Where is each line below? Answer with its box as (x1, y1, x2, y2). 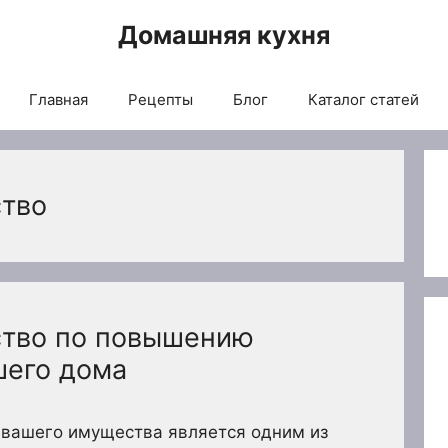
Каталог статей (308, 90, 419, 109)
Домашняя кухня (118, 20, 330, 50)
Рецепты (128, 90, 193, 109)
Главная (29, 90, 88, 109)
